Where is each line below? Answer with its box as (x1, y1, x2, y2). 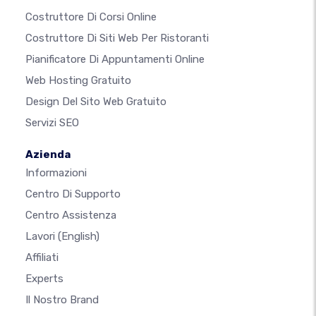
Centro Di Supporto (25, 188, 121, 201)
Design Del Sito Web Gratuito (25, 95, 166, 109)
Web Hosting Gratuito (25, 74, 131, 87)
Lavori (25, 230, 58, 243)
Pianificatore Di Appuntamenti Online (25, 53, 205, 66)
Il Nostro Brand (25, 293, 99, 307)
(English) (58, 230, 99, 243)
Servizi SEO (25, 116, 79, 130)
